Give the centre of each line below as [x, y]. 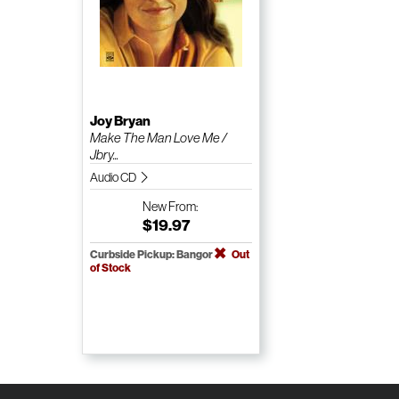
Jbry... [104, 154]
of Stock [110, 267]
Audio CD [114, 177]
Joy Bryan [120, 120]
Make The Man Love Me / [158, 137]
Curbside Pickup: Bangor [152, 254]
